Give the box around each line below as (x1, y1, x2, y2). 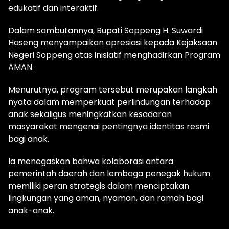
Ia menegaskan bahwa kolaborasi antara (8, 155, 173, 168)
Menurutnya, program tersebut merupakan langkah (8, 84, 217, 96)
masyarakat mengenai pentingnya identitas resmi (8, 121, 209, 133)
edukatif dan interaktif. (8, 2, 99, 14)
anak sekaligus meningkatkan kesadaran (8, 108, 172, 121)
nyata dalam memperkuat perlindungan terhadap (8, 96, 211, 108)
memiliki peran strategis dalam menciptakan (8, 180, 189, 192)
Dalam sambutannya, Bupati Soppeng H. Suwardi (8, 25, 203, 37)
